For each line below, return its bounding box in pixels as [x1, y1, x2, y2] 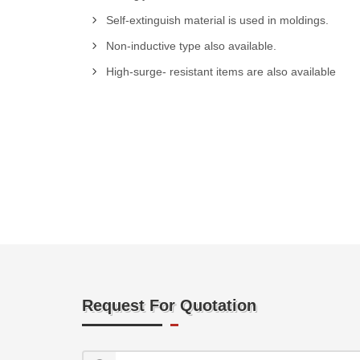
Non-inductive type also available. [106, 39, 276, 52]
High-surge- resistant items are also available [106, 65, 336, 78]
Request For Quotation [82, 297, 256, 314]
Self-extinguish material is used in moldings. [106, 14, 329, 27]
